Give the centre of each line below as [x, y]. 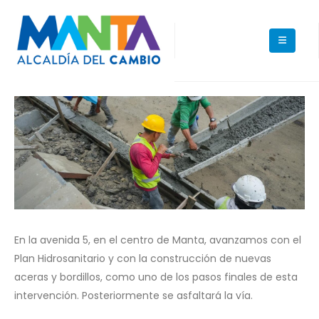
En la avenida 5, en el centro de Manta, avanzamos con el [158, 240]
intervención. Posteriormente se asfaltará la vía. [134, 296]
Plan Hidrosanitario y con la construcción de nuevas [143, 259]
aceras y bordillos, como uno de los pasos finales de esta [156, 277]
